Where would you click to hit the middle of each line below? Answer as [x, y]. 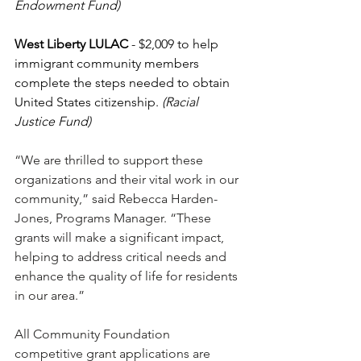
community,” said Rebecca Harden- [116, 199]
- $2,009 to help [176, 44]
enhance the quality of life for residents [128, 276]
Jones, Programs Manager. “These [114, 218]
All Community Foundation [94, 334]
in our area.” [50, 296]
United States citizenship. [88, 102]
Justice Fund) [53, 122]
